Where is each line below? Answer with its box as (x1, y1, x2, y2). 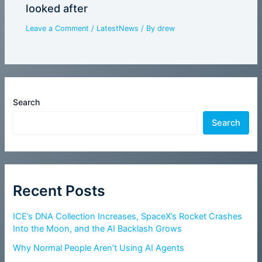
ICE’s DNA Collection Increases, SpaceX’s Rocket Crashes (13, 211, 243, 222)
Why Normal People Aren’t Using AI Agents (13, 242, 185, 253)
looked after (26, 2, 88, 15)
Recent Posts (13, 182, 106, 200)
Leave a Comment (26, 24, 89, 33)
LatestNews (96, 24, 139, 33)
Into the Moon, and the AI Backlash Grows (13, 223, 182, 234)
